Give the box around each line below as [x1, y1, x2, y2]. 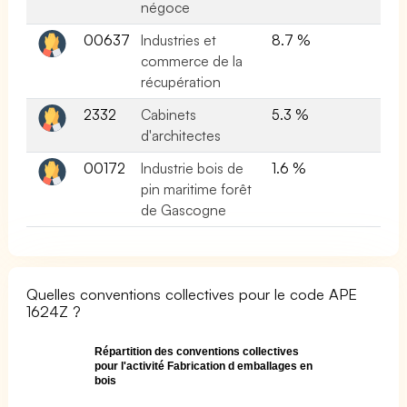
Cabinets [141, 104, 196, 124]
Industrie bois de [141, 158, 244, 177]
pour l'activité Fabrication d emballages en [94, 360, 313, 373]
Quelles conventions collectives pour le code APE [26, 283, 358, 303]
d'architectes [141, 125, 221, 144]
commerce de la [141, 51, 243, 70]
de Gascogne [141, 200, 227, 219]
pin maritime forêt [141, 179, 253, 198]
